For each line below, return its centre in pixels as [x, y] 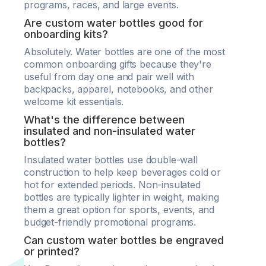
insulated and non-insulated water [110, 131]
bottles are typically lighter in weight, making [121, 197]
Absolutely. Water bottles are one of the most [124, 52]
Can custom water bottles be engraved [124, 240]
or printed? [52, 251]
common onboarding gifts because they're [118, 64]
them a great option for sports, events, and [119, 210]
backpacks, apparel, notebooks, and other [118, 89]
